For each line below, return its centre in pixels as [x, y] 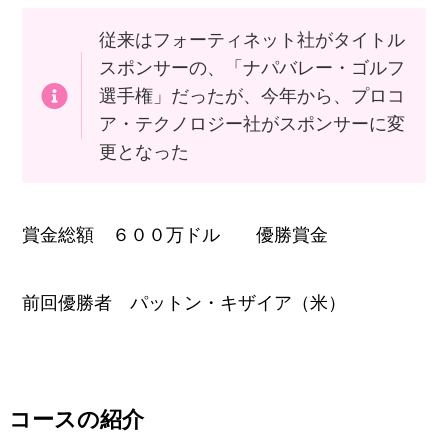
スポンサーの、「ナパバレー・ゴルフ [251, 67]
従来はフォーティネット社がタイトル [251, 39]
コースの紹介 [76, 420]
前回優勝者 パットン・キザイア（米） [184, 303]
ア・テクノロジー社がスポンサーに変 [251, 123]
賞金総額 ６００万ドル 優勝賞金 [184, 235]
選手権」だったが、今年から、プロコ [251, 95]
